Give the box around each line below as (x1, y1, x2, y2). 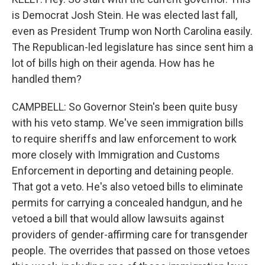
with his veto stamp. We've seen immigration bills (12, 117, 244, 129)
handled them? (12, 73, 82, 85)
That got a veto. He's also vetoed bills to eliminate (12, 180, 243, 193)
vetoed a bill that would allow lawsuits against (12, 212, 224, 225)
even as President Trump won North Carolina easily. (12, 25, 253, 37)
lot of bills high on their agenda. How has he (12, 57, 215, 69)
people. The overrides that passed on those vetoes (12, 244, 250, 257)
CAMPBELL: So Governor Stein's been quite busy (12, 101, 238, 113)
